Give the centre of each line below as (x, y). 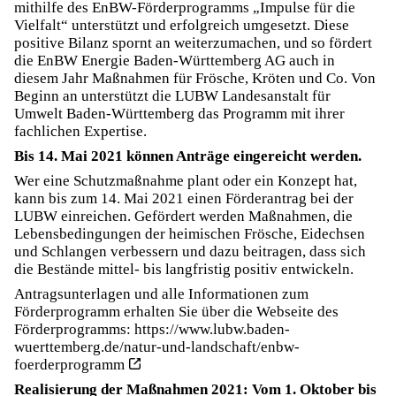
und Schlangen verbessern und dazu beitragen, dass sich (190, 251)
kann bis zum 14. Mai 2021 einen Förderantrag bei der (184, 198)
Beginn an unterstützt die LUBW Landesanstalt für (172, 96)
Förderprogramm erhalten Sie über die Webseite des (176, 312)
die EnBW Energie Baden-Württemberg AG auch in (175, 61)
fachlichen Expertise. (80, 131)
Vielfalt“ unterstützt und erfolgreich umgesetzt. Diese (182, 25)
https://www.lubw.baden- (212, 329)
